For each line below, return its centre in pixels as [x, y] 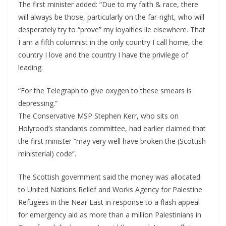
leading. [31, 68]
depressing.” [38, 103]
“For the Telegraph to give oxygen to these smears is [105, 91]
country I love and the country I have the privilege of [103, 55]
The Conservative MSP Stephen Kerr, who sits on [98, 116]
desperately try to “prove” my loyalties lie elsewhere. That [112, 30]
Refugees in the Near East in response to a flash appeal [109, 202]
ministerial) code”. [47, 154]
